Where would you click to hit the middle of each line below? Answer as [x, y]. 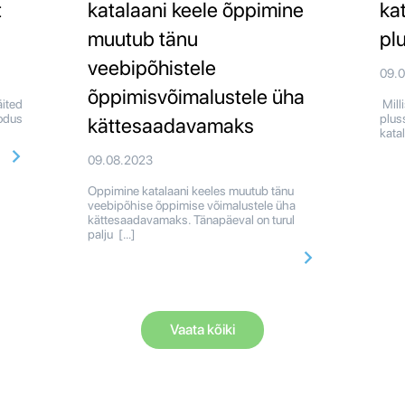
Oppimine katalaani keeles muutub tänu [190, 191]
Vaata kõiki [202, 330]
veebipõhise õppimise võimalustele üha [191, 206]
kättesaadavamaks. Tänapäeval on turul [191, 220]
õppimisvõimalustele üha [196, 97]
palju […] [111, 235]
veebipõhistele [151, 68]
